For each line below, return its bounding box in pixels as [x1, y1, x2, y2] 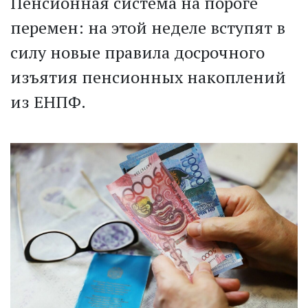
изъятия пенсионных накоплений [10, 66, 286, 89]
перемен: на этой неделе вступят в [10, 16, 285, 39]
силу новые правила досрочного [10, 41, 265, 64]
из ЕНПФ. [10, 91, 86, 113]
